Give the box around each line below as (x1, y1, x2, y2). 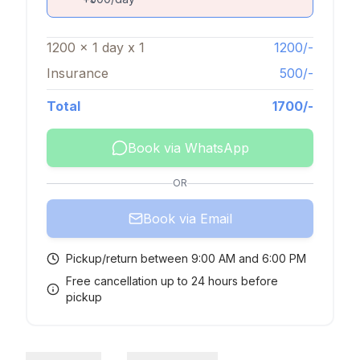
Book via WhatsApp (127, 140, 249, 156)
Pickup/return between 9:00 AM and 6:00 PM (66, 252, 306, 265)
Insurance (47, 65, 108, 81)
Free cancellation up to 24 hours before (65, 274, 278, 288)
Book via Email (142, 211, 232, 227)
